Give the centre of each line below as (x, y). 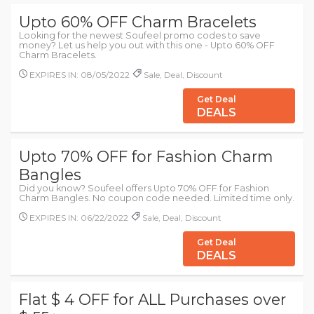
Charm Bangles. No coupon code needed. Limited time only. (157, 198)
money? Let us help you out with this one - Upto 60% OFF (147, 45)
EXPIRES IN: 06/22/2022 (78, 218)
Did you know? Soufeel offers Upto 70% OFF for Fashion (144, 188)
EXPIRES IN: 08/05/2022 (78, 75)
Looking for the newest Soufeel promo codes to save (140, 35)
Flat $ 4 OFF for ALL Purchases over (152, 299)
